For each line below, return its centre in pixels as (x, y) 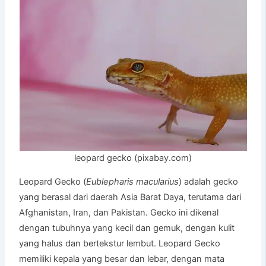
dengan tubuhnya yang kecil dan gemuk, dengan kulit (127, 228)
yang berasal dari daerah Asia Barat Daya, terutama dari (130, 197)
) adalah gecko (209, 181)
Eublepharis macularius (133, 181)
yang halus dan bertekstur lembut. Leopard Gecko (120, 243)
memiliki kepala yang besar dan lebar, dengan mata (122, 259)
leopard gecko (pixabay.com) (133, 158)
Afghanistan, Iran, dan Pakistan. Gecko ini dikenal (119, 212)
